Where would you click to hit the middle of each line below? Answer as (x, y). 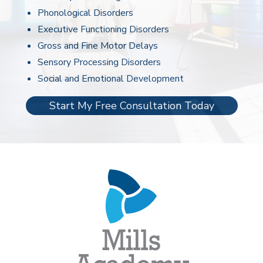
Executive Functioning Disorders (103, 29)
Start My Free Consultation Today (131, 106)
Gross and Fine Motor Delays (98, 46)
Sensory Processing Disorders (99, 62)
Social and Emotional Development (111, 79)
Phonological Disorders (85, 13)
